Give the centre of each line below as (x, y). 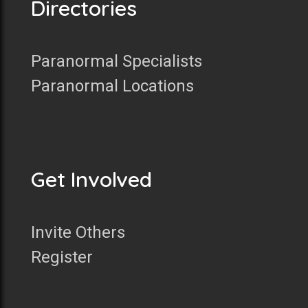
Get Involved (91, 180)
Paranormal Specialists (117, 62)
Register (62, 257)
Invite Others (78, 233)
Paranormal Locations (112, 86)
